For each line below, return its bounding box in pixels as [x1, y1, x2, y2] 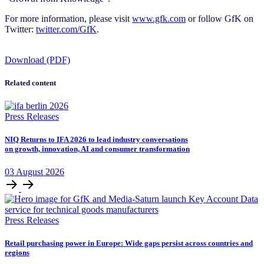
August [16, 167, 45, 177]
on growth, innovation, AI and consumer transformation [5, 144, 190, 154]
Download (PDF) [5, 54, 70, 65]
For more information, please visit [5, 13, 132, 24]
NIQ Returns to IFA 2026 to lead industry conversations [5, 135, 188, 144]
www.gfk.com [132, 13, 186, 24]
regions [5, 248, 29, 258]
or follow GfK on [186, 13, 253, 24]
